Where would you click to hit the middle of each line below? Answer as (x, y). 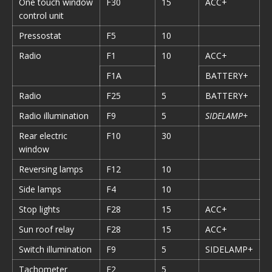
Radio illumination (54, 116)
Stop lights (39, 209)
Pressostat (40, 36)
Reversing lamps (51, 169)
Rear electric (43, 136)
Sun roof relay (46, 229)
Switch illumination (55, 249)
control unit (41, 15)
